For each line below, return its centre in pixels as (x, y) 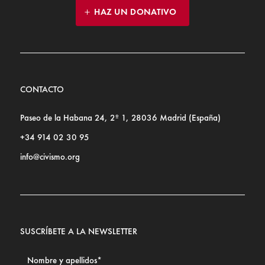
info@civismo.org (50, 157)
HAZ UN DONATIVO (135, 12)
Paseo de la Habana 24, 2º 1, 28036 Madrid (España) (120, 118)
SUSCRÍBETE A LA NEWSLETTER (78, 232)
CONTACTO (42, 90)
